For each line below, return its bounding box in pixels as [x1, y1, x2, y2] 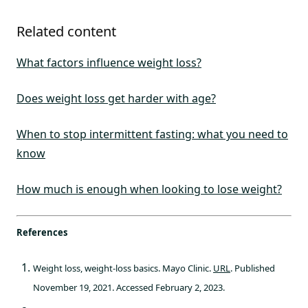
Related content [16, 22, 116, 41]
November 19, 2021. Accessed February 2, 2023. [33, 281, 225, 294]
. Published [230, 262, 275, 274]
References [16, 226, 67, 239]
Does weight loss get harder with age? [16, 91, 216, 106]
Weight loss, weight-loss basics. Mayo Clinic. [33, 262, 213, 274]
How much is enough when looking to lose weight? [16, 181, 282, 197]
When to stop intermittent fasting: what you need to [16, 126, 288, 142]
